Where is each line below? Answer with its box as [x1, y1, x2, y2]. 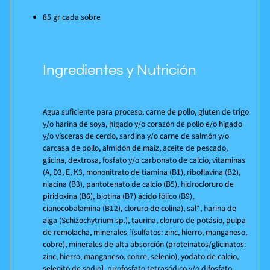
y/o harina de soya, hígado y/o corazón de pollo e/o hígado [42, 118, 242, 130]
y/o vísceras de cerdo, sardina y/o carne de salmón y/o [42, 130, 229, 142]
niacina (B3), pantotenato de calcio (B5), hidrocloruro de [42, 178, 234, 190]
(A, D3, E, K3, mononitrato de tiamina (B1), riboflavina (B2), [42, 166, 240, 178]
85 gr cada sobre [42, 11, 102, 23]
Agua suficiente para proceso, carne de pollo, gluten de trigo [42, 105, 249, 118]
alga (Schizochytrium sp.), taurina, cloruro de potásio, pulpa [42, 214, 246, 226]
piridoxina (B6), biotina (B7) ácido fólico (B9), [42, 190, 194, 202]
